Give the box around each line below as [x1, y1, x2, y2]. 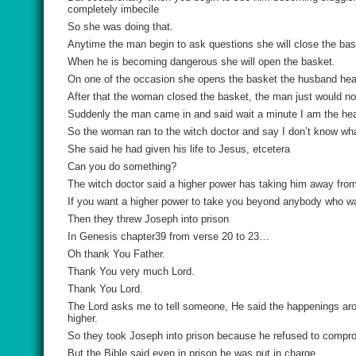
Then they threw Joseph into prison [68, 213, 229, 225]
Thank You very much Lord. [68, 265, 195, 277]
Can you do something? [68, 161, 176, 172]
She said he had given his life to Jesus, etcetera [68, 143, 290, 155]
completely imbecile [68, 3, 159, 15]
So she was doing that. [68, 21, 173, 33]
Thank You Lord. [68, 283, 143, 295]
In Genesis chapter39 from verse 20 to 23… [68, 230, 269, 242]
